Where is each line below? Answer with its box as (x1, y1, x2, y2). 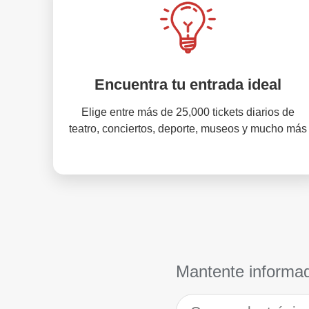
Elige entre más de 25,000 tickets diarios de (81, 106, 295, 118)
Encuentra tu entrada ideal (94, 76, 281, 93)
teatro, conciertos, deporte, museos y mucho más (68, 123, 307, 134)
